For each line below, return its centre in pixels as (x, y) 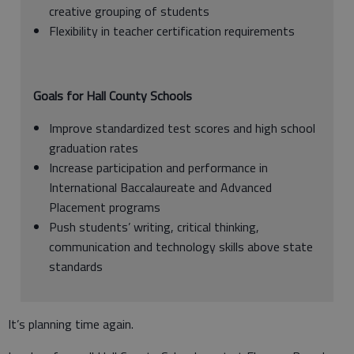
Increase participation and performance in (158, 167)
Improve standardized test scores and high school (182, 128)
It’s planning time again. (71, 324)
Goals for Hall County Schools (113, 95)
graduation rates (94, 147)
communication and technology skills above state (181, 246)
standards (76, 266)
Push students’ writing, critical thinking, (154, 226)
